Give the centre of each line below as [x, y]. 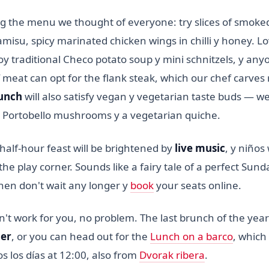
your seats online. [198, 185]
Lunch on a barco [192, 237]
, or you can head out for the [81, 237]
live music [200, 148]
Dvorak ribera [172, 255]
